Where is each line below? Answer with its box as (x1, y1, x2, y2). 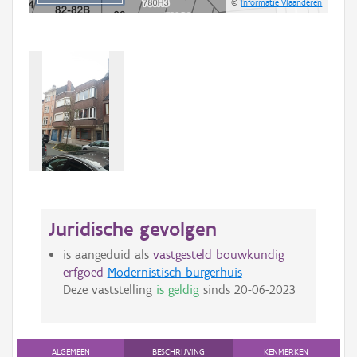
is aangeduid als (62, 247, 153, 263)
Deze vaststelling (62, 282, 156, 298)
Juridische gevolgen (49, 217, 217, 241)
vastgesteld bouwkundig (152, 247, 284, 263)
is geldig (155, 282, 199, 298)
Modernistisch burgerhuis (107, 265, 242, 280)
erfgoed (62, 265, 104, 280)
